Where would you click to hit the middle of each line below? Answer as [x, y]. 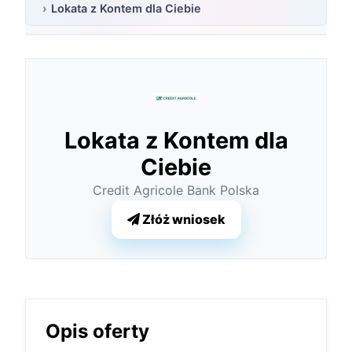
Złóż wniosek [182, 219]
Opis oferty [97, 331]
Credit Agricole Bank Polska [176, 190]
